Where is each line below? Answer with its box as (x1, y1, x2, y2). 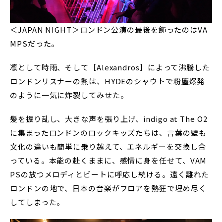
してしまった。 (10, 197, 65, 207)
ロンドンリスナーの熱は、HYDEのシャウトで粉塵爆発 (10, 76, 205, 86)
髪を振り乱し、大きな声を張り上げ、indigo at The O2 (10, 113, 208, 124)
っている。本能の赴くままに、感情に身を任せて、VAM (10, 155, 207, 166)
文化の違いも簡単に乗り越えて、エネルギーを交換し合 (10, 141, 206, 152)
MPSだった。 (10, 38, 59, 49)
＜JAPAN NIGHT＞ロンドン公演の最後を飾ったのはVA (10, 24, 208, 35)
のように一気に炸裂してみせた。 (10, 90, 128, 100)
